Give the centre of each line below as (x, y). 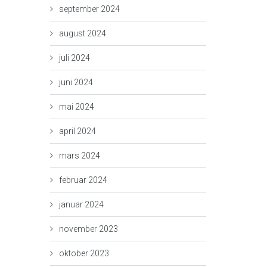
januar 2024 (81, 204)
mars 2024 (79, 156)
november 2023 (88, 229)
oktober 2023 (84, 253)
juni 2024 (76, 82)
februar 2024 (83, 180)
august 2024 (82, 33)
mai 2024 (76, 107)
